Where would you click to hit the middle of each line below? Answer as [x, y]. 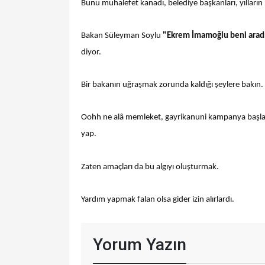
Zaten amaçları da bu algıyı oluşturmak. [150, 167]
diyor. [91, 52]
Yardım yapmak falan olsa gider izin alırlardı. [158, 199]
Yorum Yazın [140, 244]
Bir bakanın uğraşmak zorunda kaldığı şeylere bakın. [172, 85]
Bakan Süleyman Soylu [122, 35]
